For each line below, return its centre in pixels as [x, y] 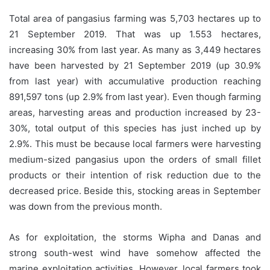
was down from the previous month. [86, 206]
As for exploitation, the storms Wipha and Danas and [135, 237]
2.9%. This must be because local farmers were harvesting [135, 143]
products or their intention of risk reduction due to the [135, 175]
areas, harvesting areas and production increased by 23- [135, 112]
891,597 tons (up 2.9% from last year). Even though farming [135, 96]
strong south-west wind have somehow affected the [135, 253]
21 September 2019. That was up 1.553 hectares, [135, 34]
